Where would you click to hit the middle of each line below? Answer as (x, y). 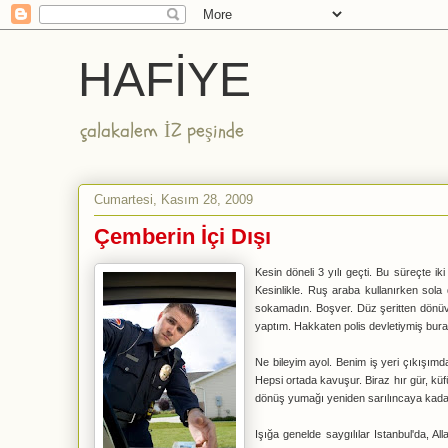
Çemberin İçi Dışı (182, 236)
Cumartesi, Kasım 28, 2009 (173, 199)
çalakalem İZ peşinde (162, 130)
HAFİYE (164, 79)
